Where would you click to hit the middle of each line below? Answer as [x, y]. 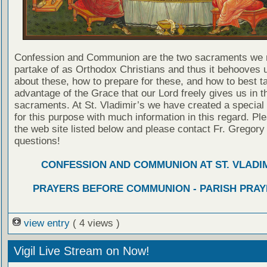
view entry [46, 223]
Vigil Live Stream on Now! [81, 251]
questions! [37, 141]
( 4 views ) [96, 223]
